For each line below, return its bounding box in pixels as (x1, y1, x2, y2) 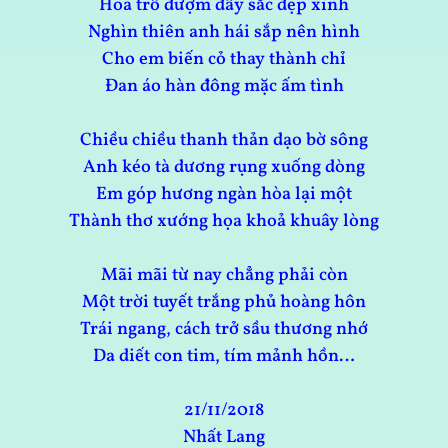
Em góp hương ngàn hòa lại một (96, 182, 352, 208)
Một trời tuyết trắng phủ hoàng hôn (82, 290, 366, 316)
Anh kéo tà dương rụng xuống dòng (83, 155, 365, 181)
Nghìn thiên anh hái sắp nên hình (88, 20, 360, 46)
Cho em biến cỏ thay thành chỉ (102, 47, 346, 73)
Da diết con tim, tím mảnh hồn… (93, 344, 355, 370)
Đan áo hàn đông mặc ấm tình (104, 74, 344, 100)
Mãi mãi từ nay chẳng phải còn (100, 263, 348, 289)
